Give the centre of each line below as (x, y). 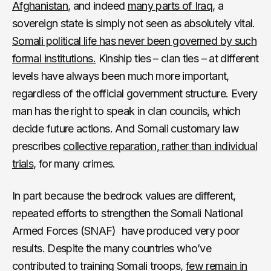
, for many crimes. (74, 163)
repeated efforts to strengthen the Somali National (127, 213)
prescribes (38, 146)
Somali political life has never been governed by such (135, 41)
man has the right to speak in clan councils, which (126, 111)
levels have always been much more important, (121, 76)
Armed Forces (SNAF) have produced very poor (126, 230)
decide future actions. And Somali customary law (126, 128)
